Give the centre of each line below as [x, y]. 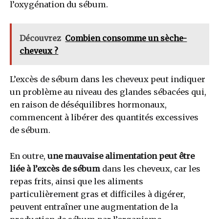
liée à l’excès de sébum [55, 168]
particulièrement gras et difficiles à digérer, [98, 194]
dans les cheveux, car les [150, 168]
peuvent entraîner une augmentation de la [94, 207]
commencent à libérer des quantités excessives [104, 118]
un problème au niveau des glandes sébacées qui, [108, 92]
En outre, [28, 156]
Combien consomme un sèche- [126, 38]
